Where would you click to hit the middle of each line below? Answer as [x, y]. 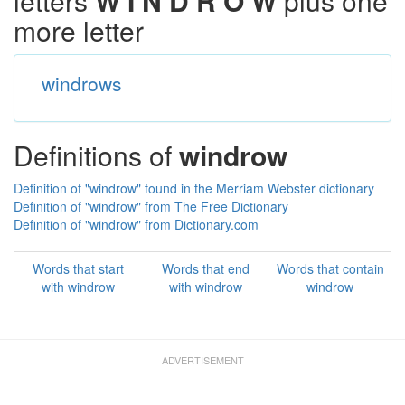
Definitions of [96, 155]
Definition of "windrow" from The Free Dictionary [151, 206]
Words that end [205, 268]
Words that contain [330, 268]
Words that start [78, 268]
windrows [81, 83]
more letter [79, 30]
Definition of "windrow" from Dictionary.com [136, 224]
